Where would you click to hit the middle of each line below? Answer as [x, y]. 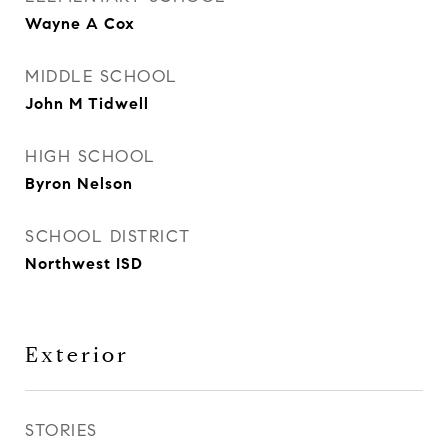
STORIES [61, 430]
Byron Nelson [79, 183]
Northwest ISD [84, 263]
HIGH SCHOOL [90, 156]
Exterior [77, 355]
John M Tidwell [87, 103]
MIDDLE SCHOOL [101, 76]
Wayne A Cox [80, 23]
